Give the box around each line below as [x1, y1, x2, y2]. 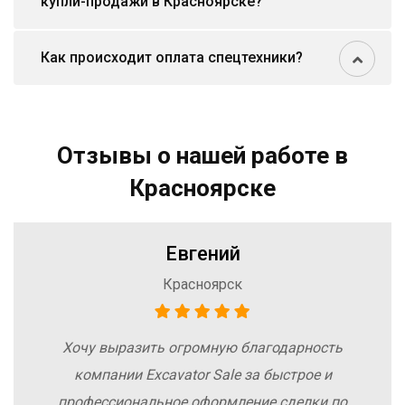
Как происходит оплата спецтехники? [41, 49, 303, 67]
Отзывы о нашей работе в [57, 142, 348, 170]
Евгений [165, 242, 240, 266]
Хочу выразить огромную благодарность [62, 339, 343, 357]
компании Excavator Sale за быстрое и [73, 366, 332, 384]
